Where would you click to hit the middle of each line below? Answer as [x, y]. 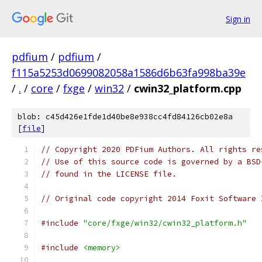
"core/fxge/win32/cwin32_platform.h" [165, 223]
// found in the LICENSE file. [109, 174]
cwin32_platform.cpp [188, 88]
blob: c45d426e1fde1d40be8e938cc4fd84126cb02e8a [125, 117]
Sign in [238, 19]
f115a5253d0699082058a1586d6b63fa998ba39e [129, 73]
